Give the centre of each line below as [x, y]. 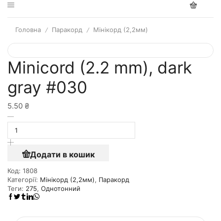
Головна [28, 30]
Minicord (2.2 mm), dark [100, 68]
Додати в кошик [62, 154]
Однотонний [61, 189]
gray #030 [47, 87]
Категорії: [24, 180]
